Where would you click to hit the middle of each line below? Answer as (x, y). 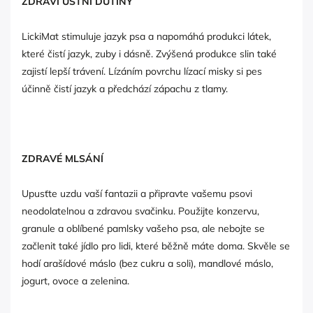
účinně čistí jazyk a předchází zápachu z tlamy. (125, 88)
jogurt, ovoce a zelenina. (75, 281)
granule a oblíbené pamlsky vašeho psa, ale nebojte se (143, 228)
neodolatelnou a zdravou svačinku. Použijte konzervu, (140, 211)
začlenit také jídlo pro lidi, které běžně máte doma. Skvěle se (156, 246)
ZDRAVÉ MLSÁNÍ (63, 158)
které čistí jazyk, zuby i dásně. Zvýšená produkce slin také (149, 53)
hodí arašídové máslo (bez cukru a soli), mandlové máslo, (147, 263)
